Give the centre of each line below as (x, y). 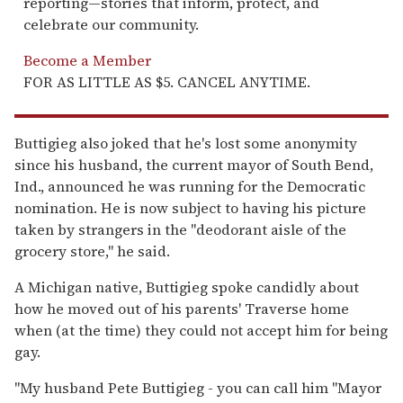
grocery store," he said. (92, 251)
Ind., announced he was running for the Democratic (190, 186)
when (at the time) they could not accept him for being (201, 330)
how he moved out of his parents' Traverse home (182, 308)
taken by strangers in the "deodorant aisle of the (180, 229)
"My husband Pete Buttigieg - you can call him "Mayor (198, 387)
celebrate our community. (111, 24)
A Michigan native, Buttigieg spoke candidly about (187, 287)
